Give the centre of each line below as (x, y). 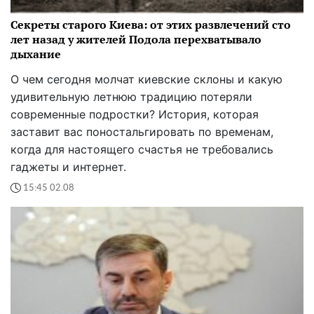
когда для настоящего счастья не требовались (142, 150)
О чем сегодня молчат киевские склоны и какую (146, 80)
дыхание (36, 54)
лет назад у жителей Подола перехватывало (136, 40)
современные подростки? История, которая (135, 115)
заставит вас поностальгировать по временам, (142, 132)
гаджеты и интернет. (68, 167)
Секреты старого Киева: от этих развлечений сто (151, 25)
